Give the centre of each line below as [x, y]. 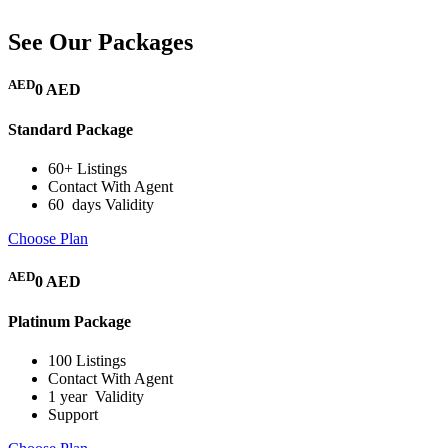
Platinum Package [69, 321]
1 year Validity [96, 396]
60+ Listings [87, 168]
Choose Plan [48, 238]
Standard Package [70, 129]
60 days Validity [101, 204]
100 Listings [87, 360]
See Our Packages [100, 41]
